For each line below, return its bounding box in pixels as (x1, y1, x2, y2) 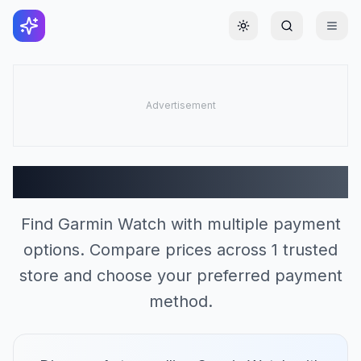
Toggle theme (242, 25, 321, 39)
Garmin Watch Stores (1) (18, 164, 343, 200)
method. (148, 292, 213, 311)
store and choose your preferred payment (19, 266, 342, 285)
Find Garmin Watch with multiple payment (20, 214, 341, 234)
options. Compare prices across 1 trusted (23, 240, 338, 259)
